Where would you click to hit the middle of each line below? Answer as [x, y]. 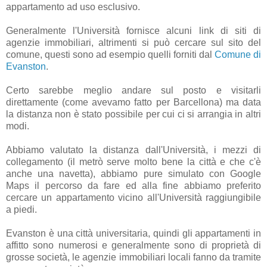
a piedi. [21, 210]
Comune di [238, 55]
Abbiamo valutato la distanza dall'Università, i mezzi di [133, 150]
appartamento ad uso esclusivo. [73, 7]
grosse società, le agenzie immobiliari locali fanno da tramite [133, 257]
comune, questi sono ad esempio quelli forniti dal [110, 55]
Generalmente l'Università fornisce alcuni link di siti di [133, 31]
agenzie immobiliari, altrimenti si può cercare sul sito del [133, 43]
